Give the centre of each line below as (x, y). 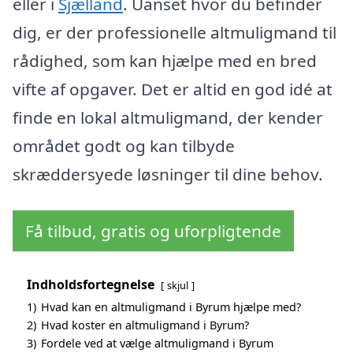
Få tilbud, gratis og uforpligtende (153, 231)
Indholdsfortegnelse (91, 285)
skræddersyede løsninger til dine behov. (168, 175)
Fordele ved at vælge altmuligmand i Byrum (157, 344)
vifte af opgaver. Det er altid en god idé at (173, 89)
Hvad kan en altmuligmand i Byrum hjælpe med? (171, 307)
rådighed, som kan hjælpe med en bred (165, 61)
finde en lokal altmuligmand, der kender (168, 118)
